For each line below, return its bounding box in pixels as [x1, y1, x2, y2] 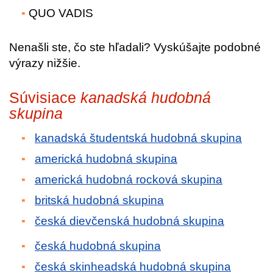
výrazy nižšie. [9, 57, 80, 69]
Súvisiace [9, 89, 80, 106]
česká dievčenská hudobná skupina [35, 214, 224, 227]
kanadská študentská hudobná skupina [35, 132, 242, 144]
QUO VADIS [29, 7, 93, 19]
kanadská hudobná [80, 89, 211, 106]
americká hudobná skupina [35, 152, 177, 165]
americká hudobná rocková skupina [35, 173, 222, 186]
